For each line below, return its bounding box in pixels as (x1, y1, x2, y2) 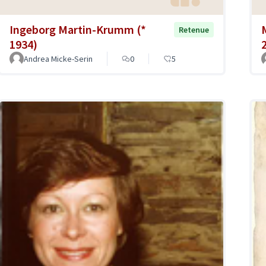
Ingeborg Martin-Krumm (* (9, 22, 146, 37)
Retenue (179, 24, 209, 36)
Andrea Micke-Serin (24, 53, 93, 65)
